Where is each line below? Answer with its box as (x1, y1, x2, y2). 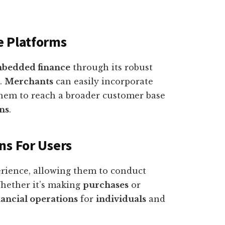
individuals (96, 194, 146, 204)
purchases (83, 180, 129, 190)
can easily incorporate (53, 76, 153, 86)
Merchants (5, 76, 53, 86)
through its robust (70, 62, 153, 72)
